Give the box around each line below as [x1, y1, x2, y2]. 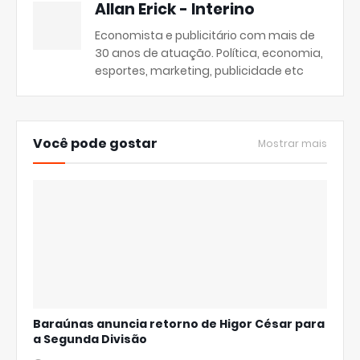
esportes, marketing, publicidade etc [95, 63, 304, 79]
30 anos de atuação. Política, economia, [95, 45, 323, 61]
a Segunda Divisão [33, 331, 147, 347]
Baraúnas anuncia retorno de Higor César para [33, 316, 325, 332]
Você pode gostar [33, 134, 157, 153]
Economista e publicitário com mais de [95, 27, 315, 43]
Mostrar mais [258, 137, 327, 150]
